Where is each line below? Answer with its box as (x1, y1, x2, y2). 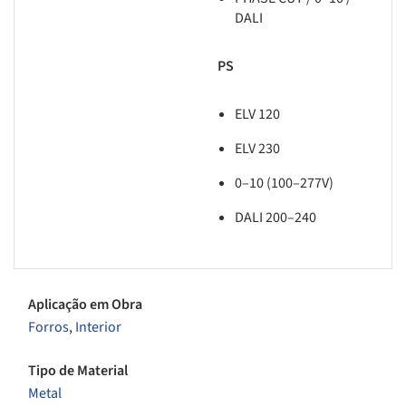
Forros (28, 317, 69, 338)
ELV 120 (235, 104, 281, 125)
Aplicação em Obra (28, 295, 142, 315)
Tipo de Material (28, 360, 128, 381)
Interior (75, 317, 121, 338)
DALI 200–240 (235, 208, 317, 228)
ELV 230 (235, 139, 281, 159)
